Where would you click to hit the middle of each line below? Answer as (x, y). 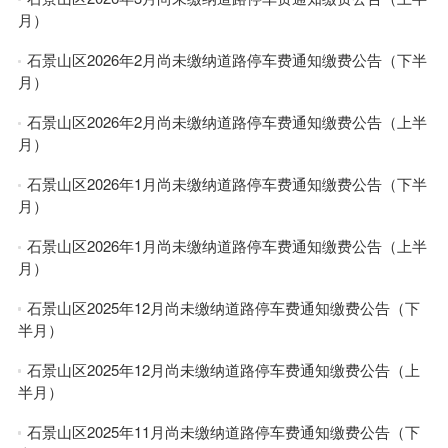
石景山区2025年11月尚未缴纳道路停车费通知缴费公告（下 (224, 431)
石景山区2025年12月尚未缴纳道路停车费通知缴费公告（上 (224, 369)
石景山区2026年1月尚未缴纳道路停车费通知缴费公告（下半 (227, 183)
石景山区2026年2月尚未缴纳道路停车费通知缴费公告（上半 (227, 122)
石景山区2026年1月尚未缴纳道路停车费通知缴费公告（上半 (227, 245)
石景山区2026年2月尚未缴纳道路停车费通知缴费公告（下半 (227, 60)
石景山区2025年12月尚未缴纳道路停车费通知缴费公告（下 (224, 307)
